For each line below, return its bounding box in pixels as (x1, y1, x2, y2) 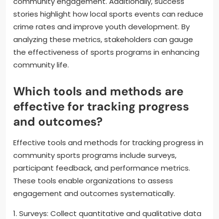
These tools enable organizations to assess (13, 175, 173, 186)
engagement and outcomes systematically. (13, 188, 175, 198)
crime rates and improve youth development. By (13, 21, 190, 32)
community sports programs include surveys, (13, 150, 176, 160)
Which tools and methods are (13, 83, 183, 99)
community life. (13, 59, 69, 70)
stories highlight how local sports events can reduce (13, 8, 203, 19)
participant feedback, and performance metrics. (13, 162, 190, 173)
